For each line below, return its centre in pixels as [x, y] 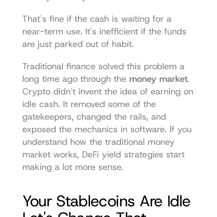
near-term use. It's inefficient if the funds [104, 31]
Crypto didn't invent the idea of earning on [108, 92]
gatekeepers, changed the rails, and [94, 117]
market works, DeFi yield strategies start [103, 155]
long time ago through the [76, 79]
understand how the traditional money [98, 142]
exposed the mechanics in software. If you [107, 129]
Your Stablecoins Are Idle [106, 201]
